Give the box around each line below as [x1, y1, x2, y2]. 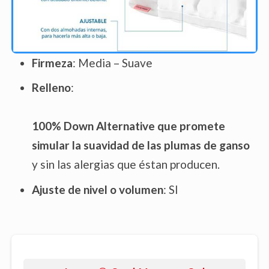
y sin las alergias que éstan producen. [32, 157, 220, 172]
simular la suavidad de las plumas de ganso [32, 138, 250, 153]
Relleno [32, 80, 71, 95]
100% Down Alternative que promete [32, 119, 225, 133]
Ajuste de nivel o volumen [32, 182, 163, 196]
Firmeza [32, 55, 73, 70]
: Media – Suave [73, 55, 153, 70]
